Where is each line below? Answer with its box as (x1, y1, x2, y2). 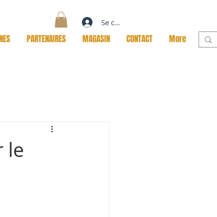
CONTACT (126, 33, 153, 46)
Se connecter (101, 17, 144, 27)
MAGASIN (82, 33, 110, 46)
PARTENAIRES (27, 33, 66, 46)
